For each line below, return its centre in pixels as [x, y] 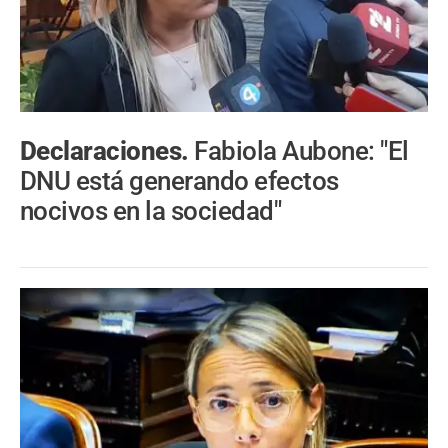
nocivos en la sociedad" [151, 210]
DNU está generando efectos [179, 180]
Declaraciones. [107, 150]
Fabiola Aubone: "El [301, 150]
